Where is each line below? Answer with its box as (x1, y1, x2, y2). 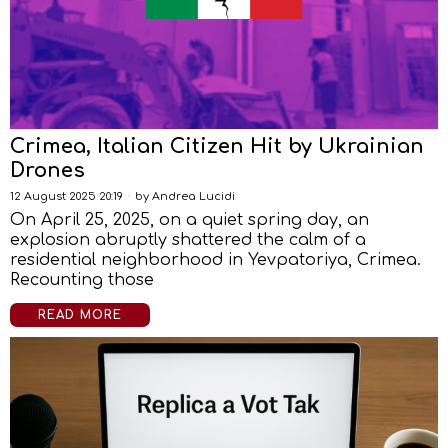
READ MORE (38, 308, 122, 322)
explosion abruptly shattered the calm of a (10, 231, 366, 249)
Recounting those (10, 271, 154, 289)
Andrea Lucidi (152, 190, 235, 203)
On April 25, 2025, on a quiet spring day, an (10, 211, 369, 229)
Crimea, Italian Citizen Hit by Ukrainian (10, 135, 424, 158)
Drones (10, 159, 85, 182)
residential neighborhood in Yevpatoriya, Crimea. (10, 251, 421, 269)
